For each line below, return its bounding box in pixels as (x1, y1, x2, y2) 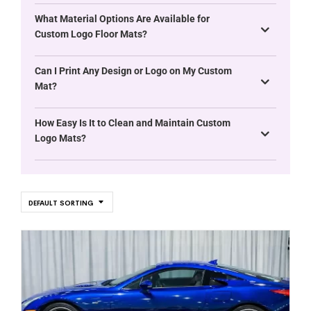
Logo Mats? (35, 132, 86, 144)
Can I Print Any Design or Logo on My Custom (35, 65, 232, 76)
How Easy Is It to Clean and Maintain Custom (35, 117, 230, 128)
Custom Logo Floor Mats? (35, 28, 147, 40)
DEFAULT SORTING (28, 198, 93, 208)
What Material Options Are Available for (35, 12, 210, 24)
